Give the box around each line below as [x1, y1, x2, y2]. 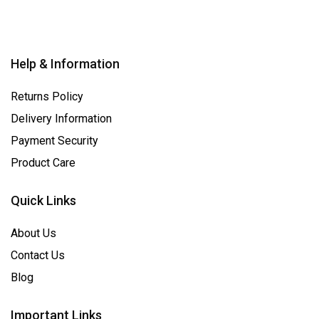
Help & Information [11, 56, 120, 71]
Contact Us [11, 249, 65, 262]
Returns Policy [11, 90, 83, 103]
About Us [11, 226, 56, 240]
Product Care [11, 156, 75, 169]
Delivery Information [11, 112, 112, 125]
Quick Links [11, 193, 76, 208]
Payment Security [11, 134, 98, 147]
